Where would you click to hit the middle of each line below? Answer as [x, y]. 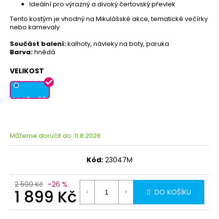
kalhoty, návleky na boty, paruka [118, 44]
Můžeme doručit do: [41, 135]
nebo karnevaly [35, 27]
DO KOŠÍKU [173, 192]
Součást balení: [38, 44]
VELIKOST [27, 71]
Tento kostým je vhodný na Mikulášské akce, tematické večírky [109, 19]
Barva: [21, 52]
